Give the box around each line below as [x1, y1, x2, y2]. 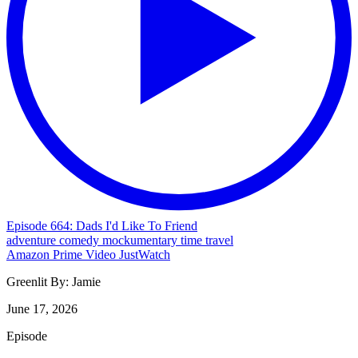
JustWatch [119, 247, 170, 261]
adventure [6, 233, 59, 247]
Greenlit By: [6, 274, 72, 288]
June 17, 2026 [6, 301, 78, 316]
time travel [181, 233, 233, 247]
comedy [59, 233, 102, 247]
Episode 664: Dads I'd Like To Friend [6, 218, 197, 233]
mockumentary [102, 233, 181, 247]
